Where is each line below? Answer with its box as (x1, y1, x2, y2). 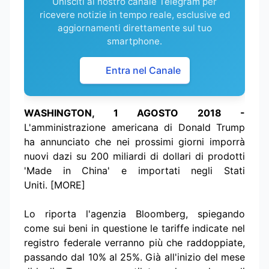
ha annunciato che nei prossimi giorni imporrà (24, 136, 245, 148)
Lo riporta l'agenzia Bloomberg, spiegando (24, 208, 245, 220)
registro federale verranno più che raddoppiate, (24, 237, 245, 249)
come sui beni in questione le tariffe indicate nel (24, 222, 245, 235)
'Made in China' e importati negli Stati (24, 165, 245, 177)
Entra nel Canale (105, 64, 181, 77)
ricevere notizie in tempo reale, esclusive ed (39, 9, 230, 21)
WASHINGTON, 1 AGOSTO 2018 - (24, 107, 245, 119)
